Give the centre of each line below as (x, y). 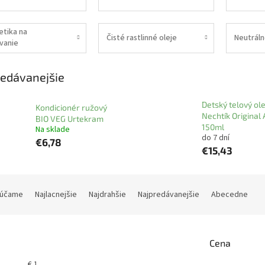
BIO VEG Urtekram (70, 119)
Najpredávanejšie (169, 195)
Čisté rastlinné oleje (141, 38)
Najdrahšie (107, 195)
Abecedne (230, 195)
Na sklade (53, 130)
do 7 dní (215, 138)
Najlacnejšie (56, 195)
